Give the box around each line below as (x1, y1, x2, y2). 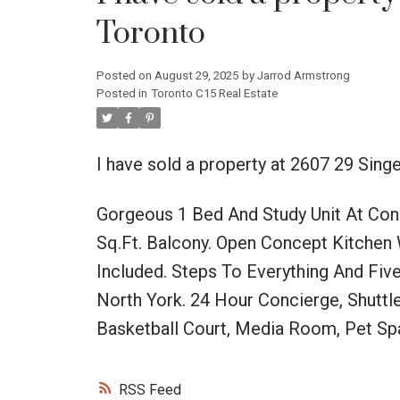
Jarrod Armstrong (256, 68, 350, 82)
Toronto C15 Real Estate (150, 86, 278, 100)
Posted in (96, 86, 147, 100)
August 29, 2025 (154, 68, 238, 82)
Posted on (96, 68, 154, 82)
